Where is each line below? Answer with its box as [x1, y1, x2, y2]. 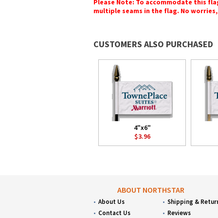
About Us [98, 198, 125, 206]
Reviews [167, 209, 191, 217]
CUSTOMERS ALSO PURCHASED [93, 38, 213, 50]
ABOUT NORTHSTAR [117, 185, 185, 195]
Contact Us [98, 209, 130, 217]
